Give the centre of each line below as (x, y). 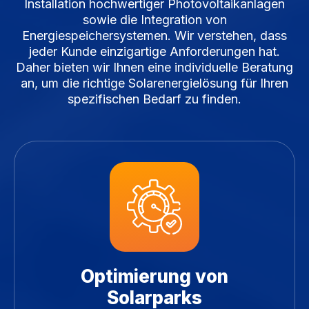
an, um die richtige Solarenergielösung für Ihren (154, 83)
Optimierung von (154, 277)
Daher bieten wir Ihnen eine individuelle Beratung (154, 68)
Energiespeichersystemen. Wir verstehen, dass (154, 36)
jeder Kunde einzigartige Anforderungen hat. (154, 52)
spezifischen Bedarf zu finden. (154, 99)
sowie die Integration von (154, 20)
